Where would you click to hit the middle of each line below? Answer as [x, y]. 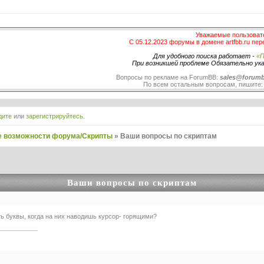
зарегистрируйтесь [54, 116]
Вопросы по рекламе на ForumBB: [168, 77]
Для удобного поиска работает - [204, 56]
